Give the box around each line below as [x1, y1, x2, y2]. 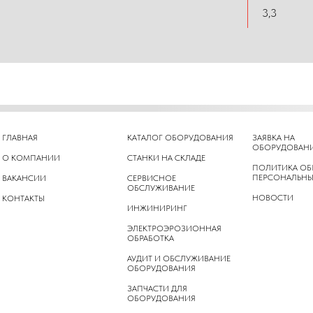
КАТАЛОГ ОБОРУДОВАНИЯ [126, 133, 233, 143]
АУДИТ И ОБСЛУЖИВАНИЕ [126, 254, 231, 263]
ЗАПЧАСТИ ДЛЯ [126, 284, 187, 293]
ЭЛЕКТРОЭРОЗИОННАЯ [126, 224, 221, 233]
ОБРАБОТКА [126, 233, 174, 243]
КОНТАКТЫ [1, 194, 45, 203]
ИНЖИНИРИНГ [126, 203, 187, 213]
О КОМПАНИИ [1, 153, 60, 163]
